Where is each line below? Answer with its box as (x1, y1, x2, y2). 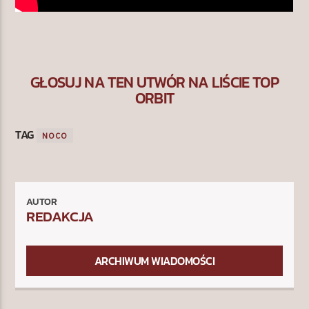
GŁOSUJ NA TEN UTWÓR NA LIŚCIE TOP (30, 70, 279, 94)
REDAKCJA (26, 206, 94, 228)
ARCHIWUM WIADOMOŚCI (94, 252, 215, 270)
